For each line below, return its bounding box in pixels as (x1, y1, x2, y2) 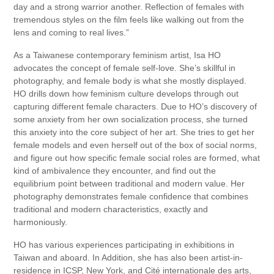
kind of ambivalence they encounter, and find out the (13, 166, 217, 176)
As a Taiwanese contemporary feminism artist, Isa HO (13, 50, 221, 61)
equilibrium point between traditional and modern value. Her (13, 179, 245, 189)
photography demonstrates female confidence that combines (13, 191, 249, 202)
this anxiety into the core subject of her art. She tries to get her (13, 127, 255, 138)
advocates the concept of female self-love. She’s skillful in (13, 63, 236, 73)
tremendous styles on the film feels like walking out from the (13, 15, 245, 25)
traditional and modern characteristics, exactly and (13, 204, 209, 215)
